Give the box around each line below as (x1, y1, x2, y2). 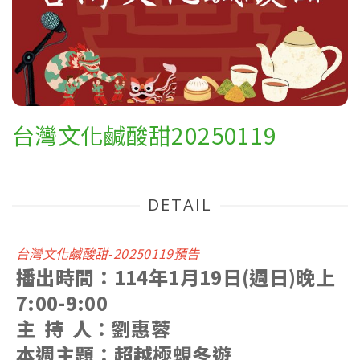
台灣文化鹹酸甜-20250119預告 (16, 243, 200, 264)
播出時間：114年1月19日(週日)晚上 (16, 263, 336, 292)
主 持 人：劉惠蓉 (16, 314, 170, 343)
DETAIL (148, 194, 212, 216)
